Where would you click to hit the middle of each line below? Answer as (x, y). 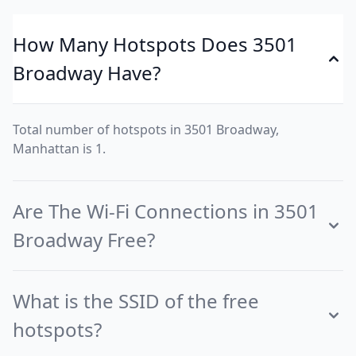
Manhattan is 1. (59, 149)
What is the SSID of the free (136, 301)
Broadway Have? (87, 73)
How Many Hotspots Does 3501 (155, 44)
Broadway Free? (84, 240)
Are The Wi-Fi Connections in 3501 (166, 211)
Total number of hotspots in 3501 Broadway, (146, 130)
